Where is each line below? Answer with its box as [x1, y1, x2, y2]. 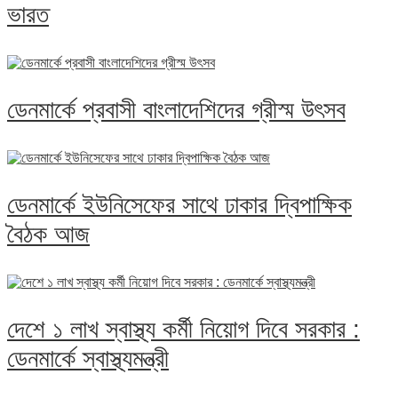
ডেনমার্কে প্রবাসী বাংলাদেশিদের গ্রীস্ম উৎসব [7, 96, 346, 124]
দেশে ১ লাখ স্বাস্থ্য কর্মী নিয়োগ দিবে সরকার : [7, 315, 360, 344]
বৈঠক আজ [7, 220, 90, 249]
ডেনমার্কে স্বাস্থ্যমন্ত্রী [7, 345, 169, 373]
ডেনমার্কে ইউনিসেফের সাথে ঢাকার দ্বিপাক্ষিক [7, 191, 352, 219]
